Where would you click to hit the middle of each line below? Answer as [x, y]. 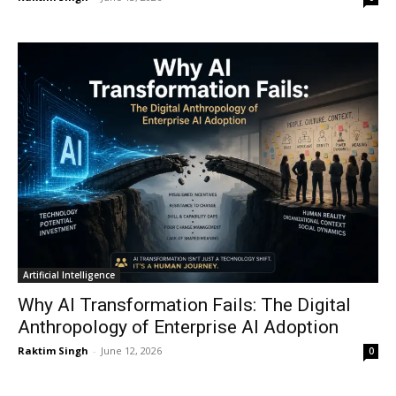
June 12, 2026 [131, 350]
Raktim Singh [53, 350]
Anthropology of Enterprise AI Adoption [178, 327]
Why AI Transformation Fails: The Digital [184, 305]
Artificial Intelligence [69, 275]
